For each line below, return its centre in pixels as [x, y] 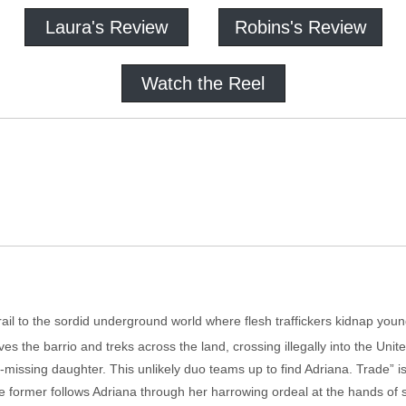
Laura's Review [106, 27]
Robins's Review [300, 27]
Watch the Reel [203, 83]
